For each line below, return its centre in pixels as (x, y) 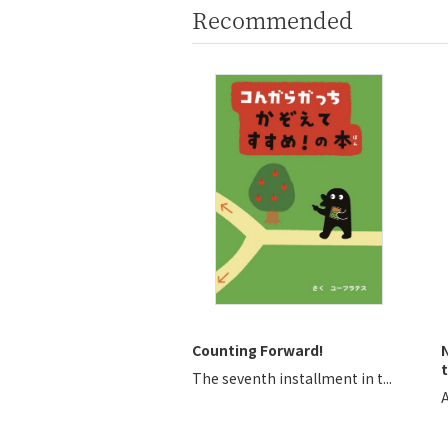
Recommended (272, 19)
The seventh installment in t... (292, 378)
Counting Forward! (257, 350)
